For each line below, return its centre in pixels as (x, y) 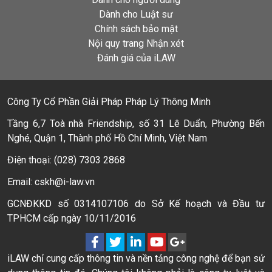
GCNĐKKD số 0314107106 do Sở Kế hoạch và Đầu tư (136, 204)
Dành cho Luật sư (136, 14)
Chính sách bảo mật (136, 29)
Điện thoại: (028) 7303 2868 (66, 160)
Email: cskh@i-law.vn (51, 182)
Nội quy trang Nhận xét (136, 43)
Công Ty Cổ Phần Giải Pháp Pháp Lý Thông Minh (109, 102)
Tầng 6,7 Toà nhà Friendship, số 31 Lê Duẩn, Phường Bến (136, 124)
